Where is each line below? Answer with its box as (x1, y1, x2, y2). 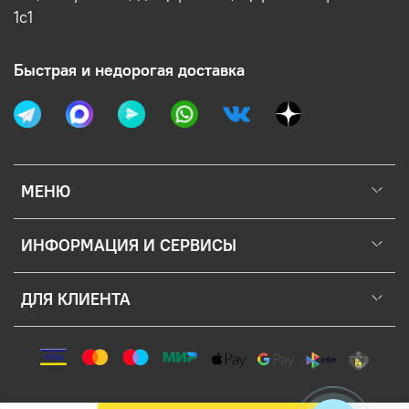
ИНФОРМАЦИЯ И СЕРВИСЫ (21, 235, 236, 256)
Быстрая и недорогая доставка (14, 59, 245, 80)
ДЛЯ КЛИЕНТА (21, 288, 131, 309)
